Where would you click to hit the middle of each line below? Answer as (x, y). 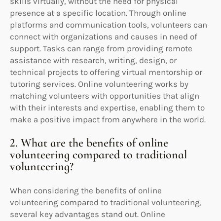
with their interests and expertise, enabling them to (107, 107)
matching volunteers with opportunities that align (105, 95)
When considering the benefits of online (86, 190)
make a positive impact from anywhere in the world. (108, 119)
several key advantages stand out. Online (88, 214)
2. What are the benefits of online (89, 143)
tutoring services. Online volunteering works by (99, 84)
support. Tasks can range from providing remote (101, 48)
